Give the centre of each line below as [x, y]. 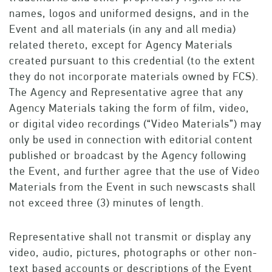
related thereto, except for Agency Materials [121, 45]
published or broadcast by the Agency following [128, 155]
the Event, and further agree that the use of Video [134, 171]
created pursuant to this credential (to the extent [132, 61]
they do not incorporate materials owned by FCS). [134, 76]
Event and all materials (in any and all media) [123, 29]
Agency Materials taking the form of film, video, [129, 108]
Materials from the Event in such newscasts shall [132, 187]
